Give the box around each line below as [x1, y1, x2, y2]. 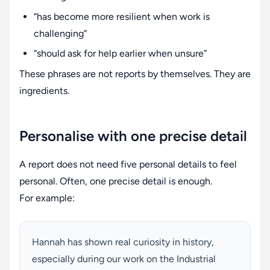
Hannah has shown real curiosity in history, [32, 236, 214, 248]
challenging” [34, 27, 87, 39]
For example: [19, 192, 75, 204]
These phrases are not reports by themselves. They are [19, 67, 251, 80]
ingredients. [19, 84, 69, 96]
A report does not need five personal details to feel [19, 158, 237, 170]
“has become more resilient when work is [34, 10, 210, 22]
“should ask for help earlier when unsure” [34, 48, 207, 60]
